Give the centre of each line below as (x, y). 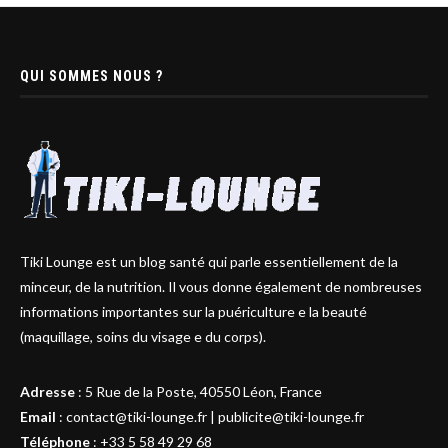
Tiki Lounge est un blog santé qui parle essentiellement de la (209, 262)
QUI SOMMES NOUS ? (91, 76)
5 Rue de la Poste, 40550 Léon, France (203, 392)
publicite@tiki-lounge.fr (291, 417)
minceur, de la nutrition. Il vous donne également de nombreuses (221, 287)
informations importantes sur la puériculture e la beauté (193, 312)
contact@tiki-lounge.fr (136, 417)
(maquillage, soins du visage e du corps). (143, 337)
